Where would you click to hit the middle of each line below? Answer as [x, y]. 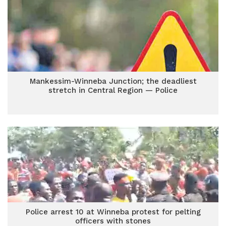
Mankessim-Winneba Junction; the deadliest [113, 81]
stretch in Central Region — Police [113, 90]
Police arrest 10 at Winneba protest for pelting [113, 212]
